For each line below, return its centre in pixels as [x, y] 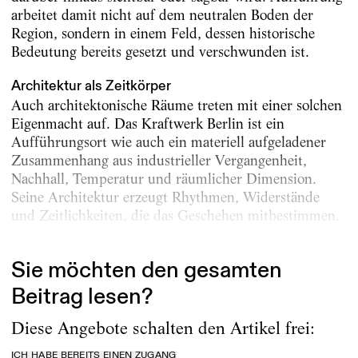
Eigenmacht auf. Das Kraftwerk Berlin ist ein [147, 123]
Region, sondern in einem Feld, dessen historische [163, 34]
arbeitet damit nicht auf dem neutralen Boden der [162, 15]
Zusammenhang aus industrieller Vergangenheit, [159, 160]
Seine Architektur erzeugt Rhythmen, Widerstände [165, 197]
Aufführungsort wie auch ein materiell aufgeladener [168, 141]
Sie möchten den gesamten [146, 271]
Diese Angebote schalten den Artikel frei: [163, 328]
